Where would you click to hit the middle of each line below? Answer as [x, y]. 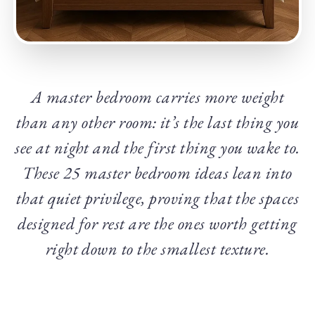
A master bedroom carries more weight [157, 97]
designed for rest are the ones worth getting [157, 224]
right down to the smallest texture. [157, 249]
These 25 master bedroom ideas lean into [157, 173]
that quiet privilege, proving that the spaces [157, 198]
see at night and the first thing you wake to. [157, 148]
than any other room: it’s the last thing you [157, 122]
